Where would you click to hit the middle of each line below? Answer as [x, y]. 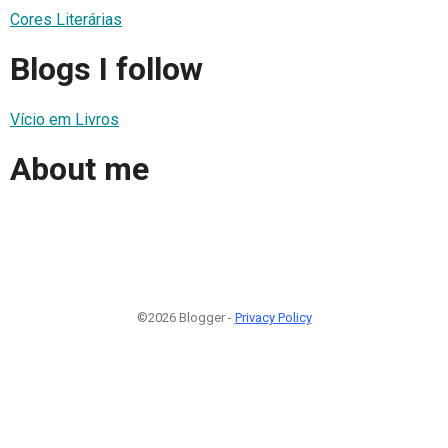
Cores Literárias [66, 19]
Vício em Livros [64, 119]
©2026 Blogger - [185, 317]
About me [79, 169]
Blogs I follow [106, 69]
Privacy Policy [273, 317]
